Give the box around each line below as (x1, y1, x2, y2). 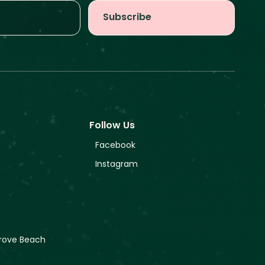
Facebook (95, 141, 136, 150)
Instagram (95, 160, 138, 169)
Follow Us (89, 121, 135, 131)
